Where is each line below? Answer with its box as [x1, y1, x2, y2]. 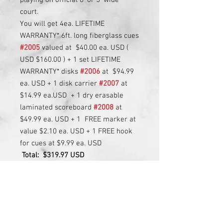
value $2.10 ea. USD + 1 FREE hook [20, 127, 132, 136]
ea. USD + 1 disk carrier [20, 79, 99, 89]
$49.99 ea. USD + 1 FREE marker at [20, 115, 138, 124]
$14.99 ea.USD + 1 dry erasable [20, 91, 123, 101]
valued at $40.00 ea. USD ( [40, 43, 128, 53]
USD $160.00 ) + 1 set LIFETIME [20, 55, 120, 65]
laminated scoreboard [20, 103, 94, 112]
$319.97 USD [41, 151, 84, 160]
